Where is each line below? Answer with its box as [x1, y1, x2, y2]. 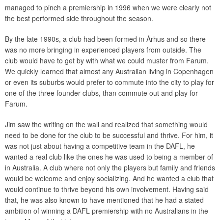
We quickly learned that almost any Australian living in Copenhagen [5, 66, 214, 76]
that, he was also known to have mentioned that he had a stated [5, 195, 204, 205]
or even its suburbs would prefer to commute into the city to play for [5, 77, 214, 87]
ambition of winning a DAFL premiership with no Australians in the [5, 206, 208, 216]
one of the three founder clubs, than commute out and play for [5, 88, 198, 98]
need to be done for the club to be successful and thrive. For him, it [5, 130, 213, 140]
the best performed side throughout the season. [5, 13, 153, 23]
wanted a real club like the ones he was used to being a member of [5, 152, 213, 162]
